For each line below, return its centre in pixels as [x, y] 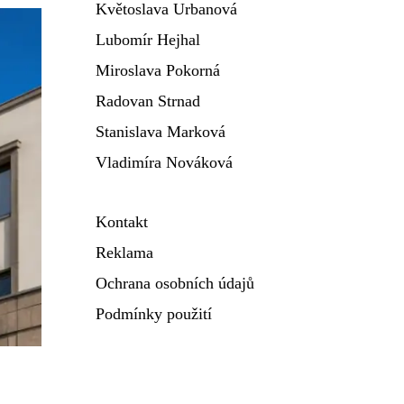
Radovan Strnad [148, 101]
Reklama [124, 252]
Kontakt [122, 222]
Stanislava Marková [161, 132]
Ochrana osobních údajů [175, 283]
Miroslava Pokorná [158, 70]
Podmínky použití [154, 314]
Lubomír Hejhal [148, 40]
